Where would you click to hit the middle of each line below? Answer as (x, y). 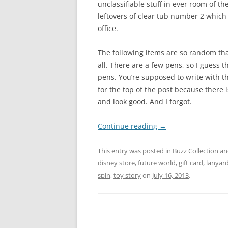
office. (108, 28)
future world (157, 163)
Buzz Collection (195, 151)
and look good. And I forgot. (145, 102)
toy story (127, 175)
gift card (191, 163)
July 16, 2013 (170, 175)
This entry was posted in (135, 151)
